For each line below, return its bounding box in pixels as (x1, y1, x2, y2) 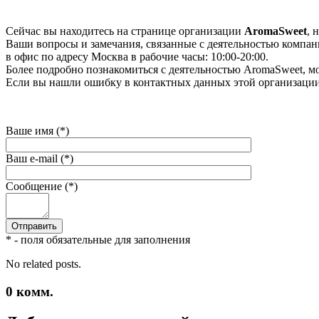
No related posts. (6, 257, 81, 270)
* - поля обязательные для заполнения (6, 233, 190, 246)
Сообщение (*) (6, 179, 78, 192)
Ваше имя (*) (6, 124, 69, 137)
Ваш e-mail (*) (6, 152, 73, 164)
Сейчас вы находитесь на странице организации (6, 24, 244, 37)
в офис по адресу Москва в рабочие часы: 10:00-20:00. (6, 50, 268, 63)
